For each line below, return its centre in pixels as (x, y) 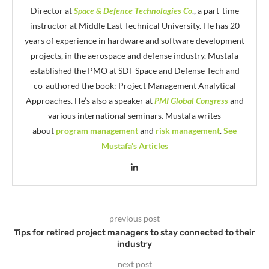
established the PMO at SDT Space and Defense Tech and (134, 70)
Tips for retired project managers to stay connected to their (134, 232)
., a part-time (215, 10)
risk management (188, 130)
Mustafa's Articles (134, 145)
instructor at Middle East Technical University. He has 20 (134, 25)
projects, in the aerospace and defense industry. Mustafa (134, 55)
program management (97, 130)
